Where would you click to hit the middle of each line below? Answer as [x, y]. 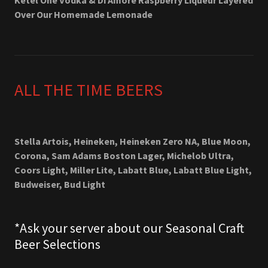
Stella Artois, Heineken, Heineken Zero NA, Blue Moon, [133, 141]
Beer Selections [57, 244]
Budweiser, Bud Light [60, 184]
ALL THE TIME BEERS [89, 90]
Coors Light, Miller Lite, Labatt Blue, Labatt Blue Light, [133, 170]
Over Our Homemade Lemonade [83, 14]
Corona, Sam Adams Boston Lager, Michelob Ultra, [124, 156]
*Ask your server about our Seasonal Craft [129, 228]
